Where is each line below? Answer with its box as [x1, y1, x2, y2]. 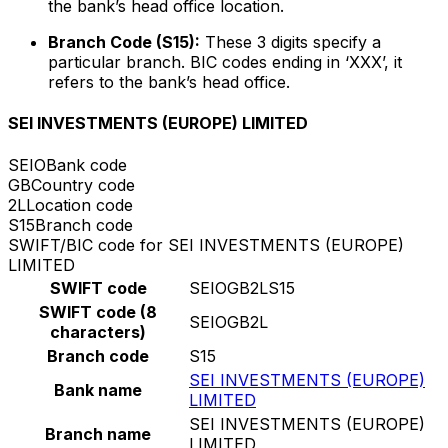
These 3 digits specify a [200, 32, 381, 53]
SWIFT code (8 [39, 301, 157, 322]
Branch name [45, 423, 151, 444]
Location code [26, 194, 133, 215]
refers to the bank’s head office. [48, 72, 290, 93]
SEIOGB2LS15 [189, 277, 295, 298]
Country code [31, 174, 135, 195]
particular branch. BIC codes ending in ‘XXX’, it [48, 52, 402, 73]
